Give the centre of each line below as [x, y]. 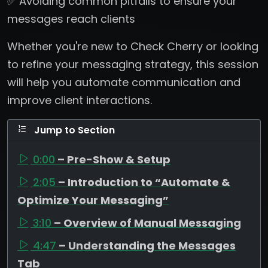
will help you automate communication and [124, 82]
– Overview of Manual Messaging [147, 223]
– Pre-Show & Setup [114, 159]
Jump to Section [73, 130]
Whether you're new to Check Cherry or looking [133, 46]
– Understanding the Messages [147, 245]
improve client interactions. [80, 100]
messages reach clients [71, 19]
